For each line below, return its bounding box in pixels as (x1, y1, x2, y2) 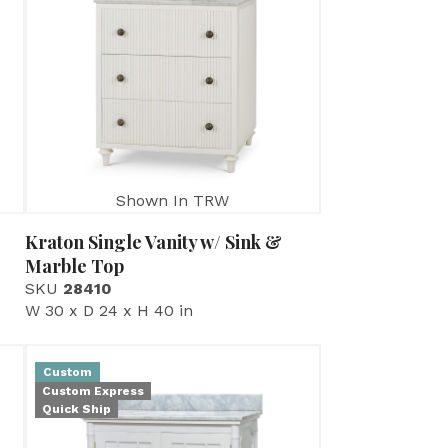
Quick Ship (41, 401, 111, 416)
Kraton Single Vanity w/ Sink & (24, 229, 282, 254)
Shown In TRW (116, 190, 230, 210)
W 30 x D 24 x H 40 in (24, 300, 193, 320)
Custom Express (41, 383, 144, 398)
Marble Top (24, 253, 124, 278)
